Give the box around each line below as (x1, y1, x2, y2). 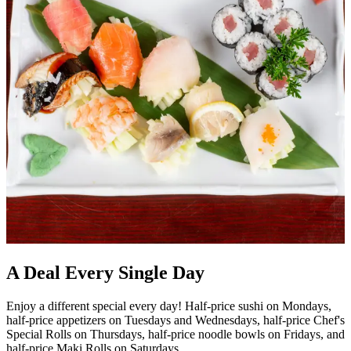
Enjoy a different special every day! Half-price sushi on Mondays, (6, 299, 331, 313)
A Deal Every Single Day (6, 262, 204, 283)
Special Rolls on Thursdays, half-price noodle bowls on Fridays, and (6, 327, 345, 341)
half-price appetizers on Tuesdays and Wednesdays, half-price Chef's (6, 313, 345, 327)
